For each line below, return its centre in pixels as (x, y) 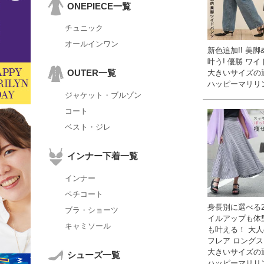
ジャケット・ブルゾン (103, 95)
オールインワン (92, 44)
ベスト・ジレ (88, 127)
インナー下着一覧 (103, 156)
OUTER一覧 (92, 73)
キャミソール (88, 226)
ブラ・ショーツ (92, 210)
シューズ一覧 (94, 255)
